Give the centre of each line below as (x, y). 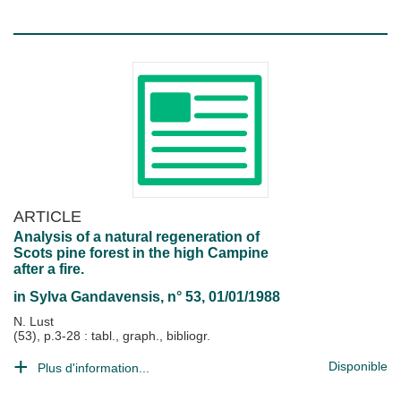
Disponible (358, 366)
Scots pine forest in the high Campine (141, 253)
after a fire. (49, 269)
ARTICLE (47, 216)
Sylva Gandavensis (95, 297)
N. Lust (34, 321)
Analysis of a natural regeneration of (137, 237)
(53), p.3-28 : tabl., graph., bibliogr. (112, 336)
